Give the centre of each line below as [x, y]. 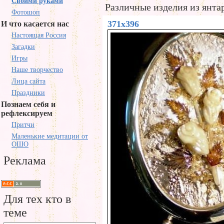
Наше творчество [37, 70]
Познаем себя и [28, 104]
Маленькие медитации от [50, 136]
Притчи [23, 125]
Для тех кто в [37, 199]
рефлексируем [27, 113]
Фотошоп [26, 12]
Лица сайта [28, 81]
